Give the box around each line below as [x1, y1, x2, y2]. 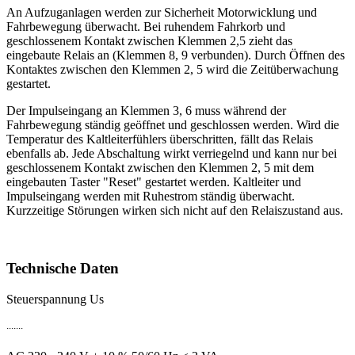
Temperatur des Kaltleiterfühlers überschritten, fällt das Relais [6, 132, 313, 147]
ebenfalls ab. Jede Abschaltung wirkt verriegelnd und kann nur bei [6, 147, 337, 161]
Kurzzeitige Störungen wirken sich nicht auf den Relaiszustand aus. [6, 204, 343, 218]
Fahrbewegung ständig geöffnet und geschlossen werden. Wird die [6, 118, 339, 132]
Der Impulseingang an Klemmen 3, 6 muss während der [6, 104, 286, 118]
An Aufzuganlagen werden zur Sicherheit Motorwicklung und [6, 6, 317, 20]
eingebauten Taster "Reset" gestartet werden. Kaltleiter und [6, 175, 301, 189]
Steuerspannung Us [6, 292, 104, 306]
